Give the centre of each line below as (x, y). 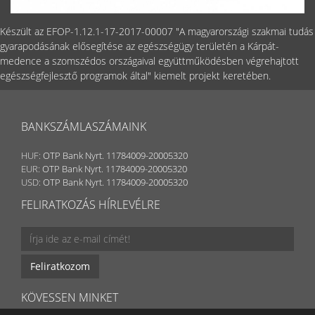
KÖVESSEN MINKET (70, 297)
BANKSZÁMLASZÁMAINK (84, 126)
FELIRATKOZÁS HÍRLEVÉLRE (91, 204)
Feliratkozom (60, 266)
